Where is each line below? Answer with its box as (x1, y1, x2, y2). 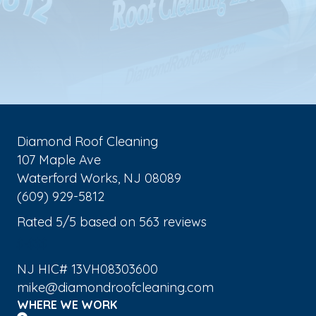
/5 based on (63, 213, 139, 230)
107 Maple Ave (17, 151, 101, 168)
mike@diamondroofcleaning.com (17, 279, 214, 296)
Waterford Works (17, 169, 118, 186)
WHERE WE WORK (17, 297, 117, 312)
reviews (159, 213, 207, 230)
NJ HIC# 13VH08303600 (17, 260, 158, 277)
